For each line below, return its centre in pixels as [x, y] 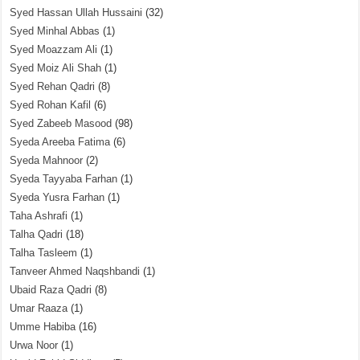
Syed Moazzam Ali [54, 49]
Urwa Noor [34, 345]
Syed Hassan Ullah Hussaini [76, 12]
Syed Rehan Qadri [53, 86]
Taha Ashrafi [39, 216]
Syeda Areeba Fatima [60, 142]
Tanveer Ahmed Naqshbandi [75, 271]
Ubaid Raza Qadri [51, 290]
